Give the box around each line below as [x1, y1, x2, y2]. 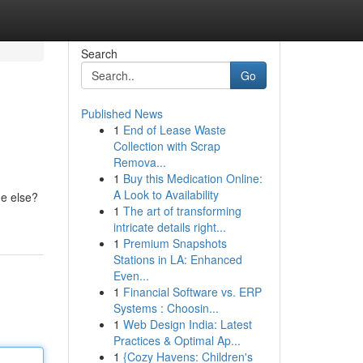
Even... [113, 267, 149, 284]
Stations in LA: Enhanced [113, 251, 242, 267]
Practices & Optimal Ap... [113, 332, 241, 348]
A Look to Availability [113, 186, 219, 203]
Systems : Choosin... [113, 300, 219, 316]
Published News [80, 105, 163, 122]
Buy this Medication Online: [122, 170, 263, 186]
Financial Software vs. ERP [122, 284, 262, 300]
